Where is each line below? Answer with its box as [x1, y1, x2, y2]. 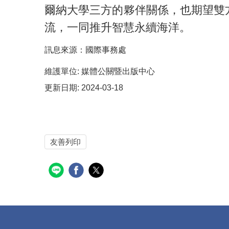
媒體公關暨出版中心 [81, 67, 155, 76]
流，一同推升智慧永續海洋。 [44, 21, 191, 34]
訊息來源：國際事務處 [44, 45, 126, 54]
